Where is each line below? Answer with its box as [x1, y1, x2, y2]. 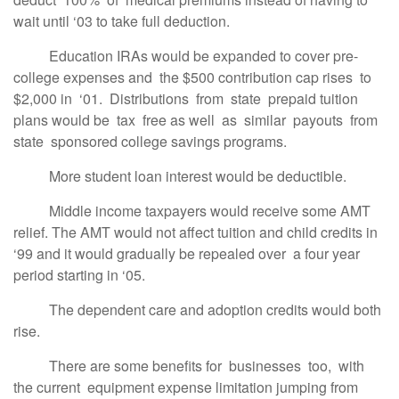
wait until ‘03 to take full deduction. [13, 11, 230, 31]
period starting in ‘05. [13, 265, 149, 285]
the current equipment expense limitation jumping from [13, 377, 358, 397]
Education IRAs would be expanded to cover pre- [13, 45, 358, 66]
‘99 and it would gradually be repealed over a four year [13, 243, 360, 264]
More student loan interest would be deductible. [13, 166, 346, 186]
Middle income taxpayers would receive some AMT [13, 200, 370, 221]
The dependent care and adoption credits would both [13, 299, 381, 320]
